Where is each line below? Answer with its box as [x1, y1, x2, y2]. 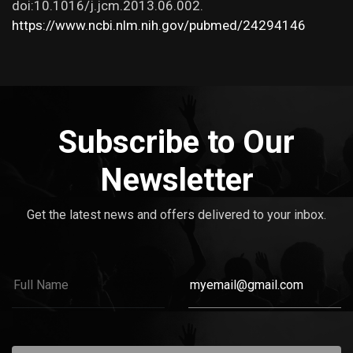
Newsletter [99, 162, 254, 199]
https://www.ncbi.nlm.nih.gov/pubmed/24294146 [12, 17, 306, 33]
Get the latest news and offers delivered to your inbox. [27, 207, 326, 222]
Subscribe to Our [58, 124, 295, 161]
